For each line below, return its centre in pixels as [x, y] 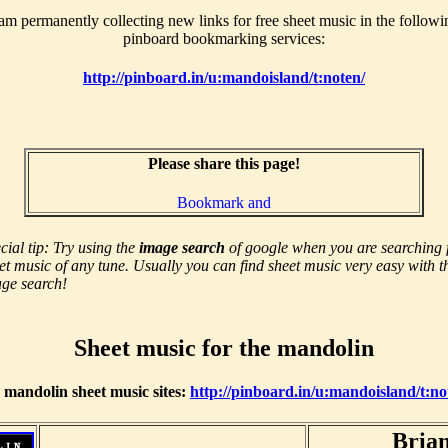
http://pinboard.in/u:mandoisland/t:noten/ [224, 78]
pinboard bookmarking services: [224, 38]
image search [182, 247]
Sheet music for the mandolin [224, 347]
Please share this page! [224, 163]
